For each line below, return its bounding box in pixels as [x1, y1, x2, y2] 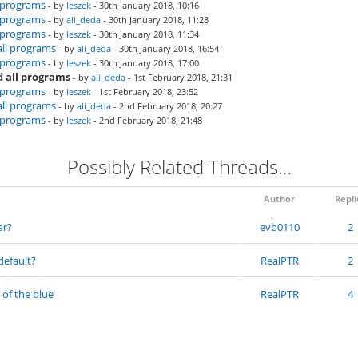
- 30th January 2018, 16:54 [111, 42, 219, 54]
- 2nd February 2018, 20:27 [111, 100, 222, 112]
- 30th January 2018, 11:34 [91, 28, 199, 40]
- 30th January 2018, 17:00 [91, 57, 199, 69]
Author [264, 193, 295, 205]
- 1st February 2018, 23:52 [91, 86, 198, 97]
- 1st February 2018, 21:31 [125, 71, 233, 83]
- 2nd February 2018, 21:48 [91, 114, 202, 126]
